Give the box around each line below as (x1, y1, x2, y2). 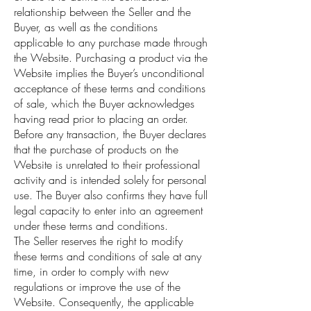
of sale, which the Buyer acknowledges (14, 96, 194, 112)
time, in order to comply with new (14, 264, 169, 280)
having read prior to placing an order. (14, 111, 188, 127)
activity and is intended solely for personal (14, 172, 206, 188)
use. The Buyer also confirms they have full (14, 187, 208, 203)
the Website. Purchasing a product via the (14, 50, 208, 66)
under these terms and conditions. (14, 218, 168, 234)
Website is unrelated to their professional (14, 157, 200, 173)
